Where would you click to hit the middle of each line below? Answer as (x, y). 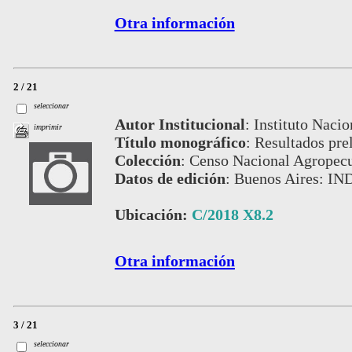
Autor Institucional (180, 124)
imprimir (48, 127)
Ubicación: (153, 214)
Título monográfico (180, 142)
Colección (147, 160)
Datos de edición (170, 178)
